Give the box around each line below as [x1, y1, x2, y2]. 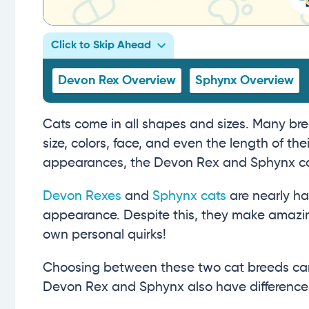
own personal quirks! [43, 228, 166, 242]
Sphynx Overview [195, 74, 294, 88]
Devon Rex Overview [58, 74, 176, 88]
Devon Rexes [43, 190, 121, 203]
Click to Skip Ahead [51, 40, 151, 52]
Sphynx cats [152, 190, 226, 203]
